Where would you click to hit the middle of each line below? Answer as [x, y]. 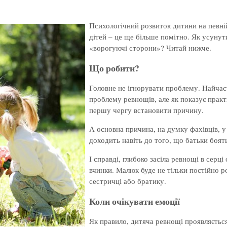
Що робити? [114, 68]
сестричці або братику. [128, 181]
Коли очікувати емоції [135, 201]
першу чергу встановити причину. [146, 110]
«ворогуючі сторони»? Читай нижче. [150, 48]
